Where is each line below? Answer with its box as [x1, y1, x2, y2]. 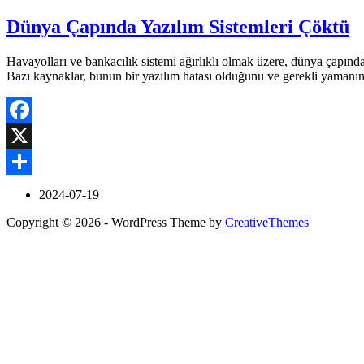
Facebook [6, 128, 57, 142]
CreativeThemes [225, 214, 309, 229]
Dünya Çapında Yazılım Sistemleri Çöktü [6, 15, 349, 37]
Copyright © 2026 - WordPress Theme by [6, 214, 225, 229]
